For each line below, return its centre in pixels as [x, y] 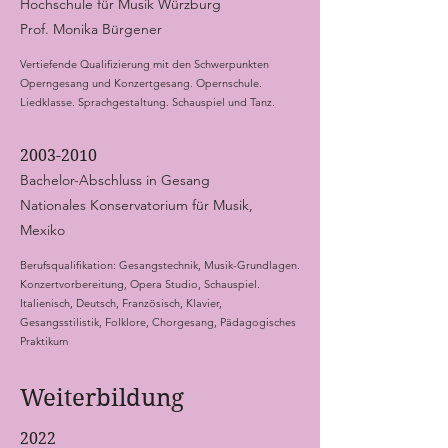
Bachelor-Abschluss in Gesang [115, 180]
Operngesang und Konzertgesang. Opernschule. [141, 83]
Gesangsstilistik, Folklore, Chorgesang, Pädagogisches [158, 322]
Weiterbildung [102, 398]
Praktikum [44, 341]
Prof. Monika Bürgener [91, 29]
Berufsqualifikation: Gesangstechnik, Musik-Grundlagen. [160, 265]
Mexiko [42, 230]
